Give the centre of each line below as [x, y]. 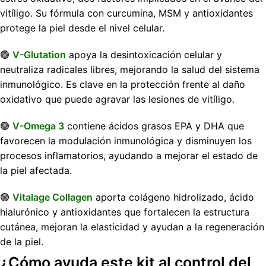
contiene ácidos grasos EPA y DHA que [154, 126]
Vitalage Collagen [53, 197]
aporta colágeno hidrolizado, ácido [173, 197]
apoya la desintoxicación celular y [144, 55]
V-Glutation [39, 55]
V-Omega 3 [38, 126]
